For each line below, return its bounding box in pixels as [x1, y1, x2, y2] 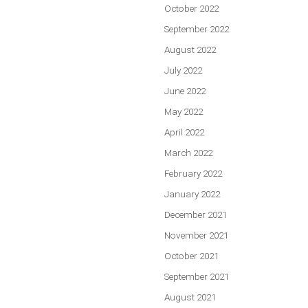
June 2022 [164, 85, 206, 97]
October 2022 [164, 3, 219, 14]
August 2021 [164, 291, 216, 303]
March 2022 [164, 147, 212, 159]
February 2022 [164, 168, 222, 179]
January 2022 [164, 188, 220, 200]
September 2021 [164, 271, 229, 283]
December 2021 [164, 209, 227, 221]
